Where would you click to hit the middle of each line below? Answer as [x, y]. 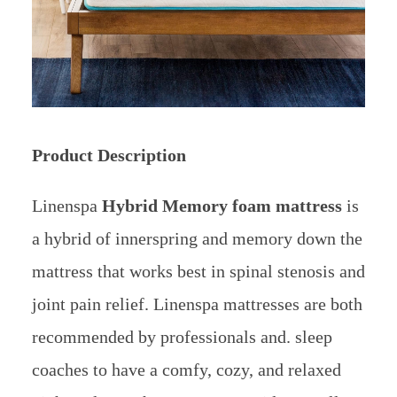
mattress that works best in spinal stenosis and [198, 271]
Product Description [109, 155]
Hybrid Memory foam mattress [222, 205]
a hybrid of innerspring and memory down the [197, 238]
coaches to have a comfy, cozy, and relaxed [186, 369]
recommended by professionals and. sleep [182, 336]
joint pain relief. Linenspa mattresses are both [197, 304]
